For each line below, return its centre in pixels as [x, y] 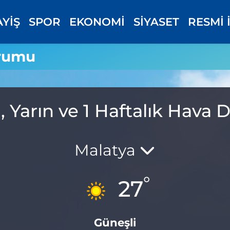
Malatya [107, 150]
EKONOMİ [97, 22]
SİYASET [157, 22]
